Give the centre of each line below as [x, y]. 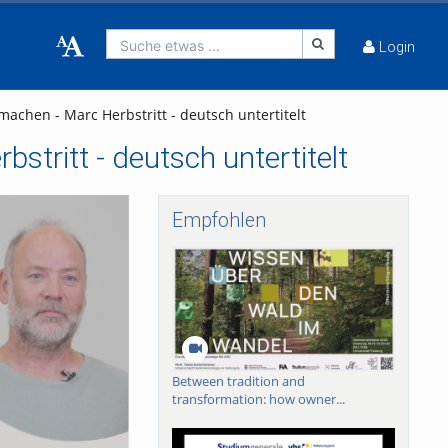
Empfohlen [219, 220]
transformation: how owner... [259, 398]
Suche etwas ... [170, 46]
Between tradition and [239, 380]
